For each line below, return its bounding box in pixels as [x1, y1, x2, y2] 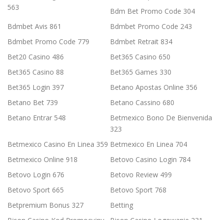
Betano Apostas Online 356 [110, 82, 197, 92]
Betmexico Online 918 [7, 155, 78, 165]
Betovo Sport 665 [7, 185, 64, 195]
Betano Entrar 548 [7, 113, 66, 123]
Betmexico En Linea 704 [110, 139, 187, 149]
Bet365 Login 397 [7, 82, 64, 92]
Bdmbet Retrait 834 [110, 37, 172, 47]
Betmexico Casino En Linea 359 [7, 139, 108, 149]
